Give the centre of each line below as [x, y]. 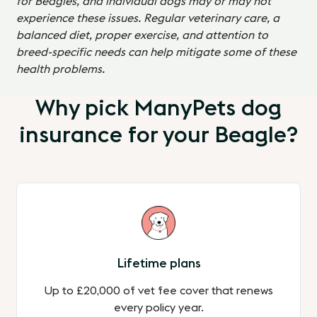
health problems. [61, 70]
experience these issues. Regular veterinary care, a [148, 19]
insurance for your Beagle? [158, 136]
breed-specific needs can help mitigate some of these [157, 53]
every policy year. [158, 308]
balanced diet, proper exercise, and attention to [143, 36]
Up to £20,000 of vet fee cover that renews [158, 291]
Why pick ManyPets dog [158, 109]
